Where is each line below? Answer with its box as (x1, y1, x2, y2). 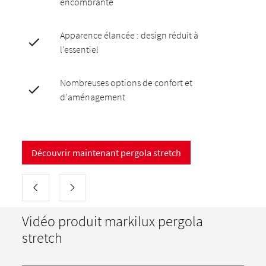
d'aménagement (60, 91, 126, 103)
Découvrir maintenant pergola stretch (31, 147, 182, 159)
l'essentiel (60, 43, 99, 55)
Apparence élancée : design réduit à (60, 29, 199, 41)
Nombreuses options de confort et (60, 77, 193, 88)
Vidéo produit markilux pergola (22, 212, 204, 230)
